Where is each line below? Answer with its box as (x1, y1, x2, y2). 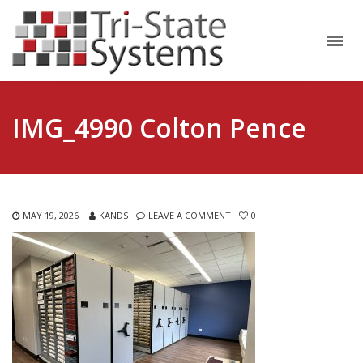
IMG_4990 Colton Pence (12, 110, 306, 145)
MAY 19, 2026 (23, 209, 79, 221)
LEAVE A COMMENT (148, 209, 231, 221)
